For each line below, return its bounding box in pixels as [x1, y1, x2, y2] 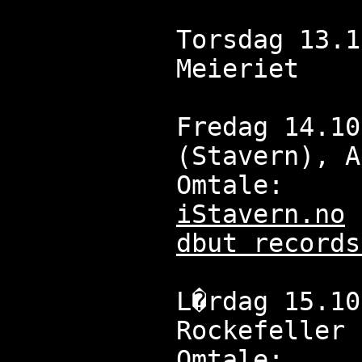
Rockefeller [176, 316, 345, 346]
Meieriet [176, 54, 299, 84]
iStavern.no [176, 200, 345, 229]
